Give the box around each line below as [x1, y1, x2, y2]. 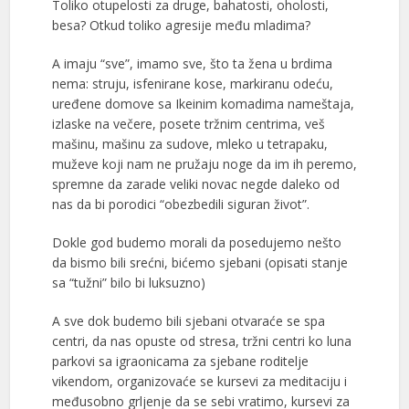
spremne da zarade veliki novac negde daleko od [51, 175, 340, 194]
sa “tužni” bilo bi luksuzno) [51, 274, 205, 292]
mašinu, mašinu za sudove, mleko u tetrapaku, [51, 135, 328, 153]
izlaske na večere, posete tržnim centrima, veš [51, 115, 325, 133]
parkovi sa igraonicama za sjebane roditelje [51, 352, 309, 371]
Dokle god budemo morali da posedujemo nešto [51, 234, 341, 252]
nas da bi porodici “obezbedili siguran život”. [51, 195, 309, 214]
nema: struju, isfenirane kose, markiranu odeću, [51, 75, 333, 93]
